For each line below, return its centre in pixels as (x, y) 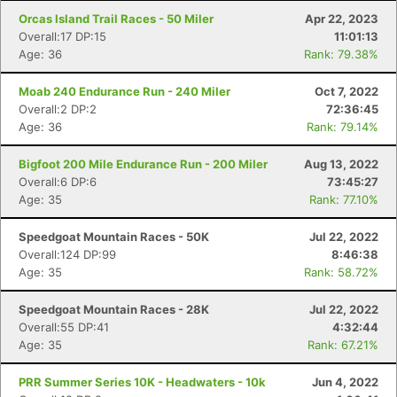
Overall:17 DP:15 (62, 36)
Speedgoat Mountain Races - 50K (114, 237)
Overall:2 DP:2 (58, 109)
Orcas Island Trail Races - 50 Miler (116, 19)
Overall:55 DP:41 (64, 327)
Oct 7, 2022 (346, 91)
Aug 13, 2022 (341, 164)
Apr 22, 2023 (342, 19)
